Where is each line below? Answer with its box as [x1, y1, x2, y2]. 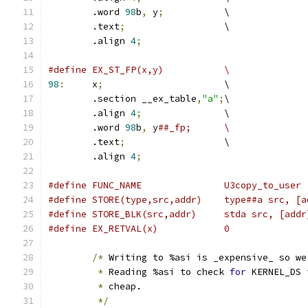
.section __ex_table [92, 93, 197, 104]
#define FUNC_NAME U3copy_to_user [224, 179, 301, 191]
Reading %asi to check [103, 266, 230, 278]
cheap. [103, 280, 142, 292]
